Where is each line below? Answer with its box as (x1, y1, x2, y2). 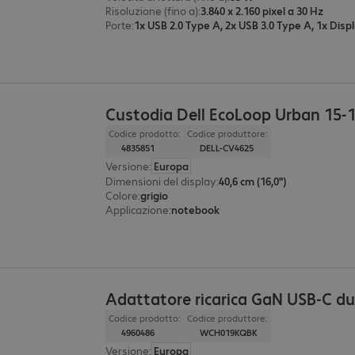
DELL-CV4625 (200, 142, 254, 155)
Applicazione (105, 202, 170, 217)
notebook (171, 202, 220, 217)
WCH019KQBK (200, 326, 258, 339)
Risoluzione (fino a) (105, 3, 199, 18)
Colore (105, 188, 139, 203)
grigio (140, 188, 169, 203)
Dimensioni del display (105, 174, 217, 189)
